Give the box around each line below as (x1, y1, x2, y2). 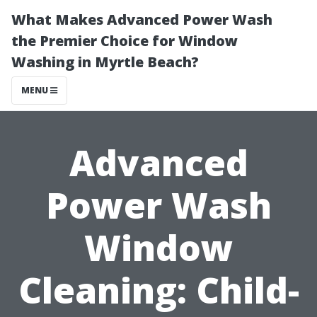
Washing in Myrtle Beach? (11, 52, 199, 71)
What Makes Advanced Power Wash (11, 10, 272, 29)
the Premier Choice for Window (11, 31, 238, 50)
